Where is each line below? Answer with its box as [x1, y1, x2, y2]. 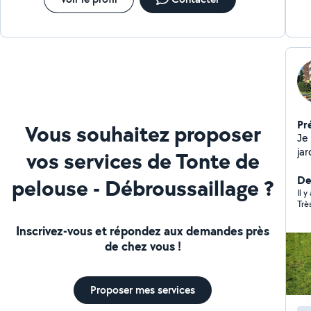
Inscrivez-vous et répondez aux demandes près [16, 221, 270, 239]
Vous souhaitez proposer [24, 118, 261, 149]
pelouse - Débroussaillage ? [11, 172, 274, 203]
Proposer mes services [90, 282, 196, 297]
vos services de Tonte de [26, 145, 260, 176]
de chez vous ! [104, 237, 181, 255]
